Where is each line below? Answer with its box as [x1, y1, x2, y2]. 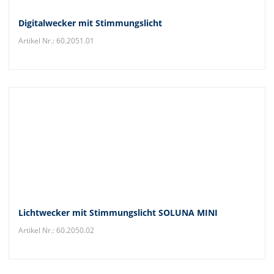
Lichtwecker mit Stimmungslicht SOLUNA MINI [18, 207, 218, 218]
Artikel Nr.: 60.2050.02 [18, 225, 94, 235]
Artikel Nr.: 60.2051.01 [18, 35, 94, 46]
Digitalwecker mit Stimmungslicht [18, 17, 162, 29]
